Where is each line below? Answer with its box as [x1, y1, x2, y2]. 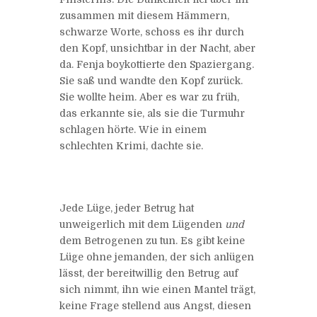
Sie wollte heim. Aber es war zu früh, [59, 91, 239, 103]
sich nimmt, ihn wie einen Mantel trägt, [59, 283, 255, 295]
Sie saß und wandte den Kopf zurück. [59, 74, 243, 86]
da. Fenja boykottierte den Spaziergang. [59, 58, 254, 70]
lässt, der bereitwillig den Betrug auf [59, 267, 238, 279]
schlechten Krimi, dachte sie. [59, 139, 203, 151]
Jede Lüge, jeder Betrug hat [59, 202, 194, 214]
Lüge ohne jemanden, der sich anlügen [59, 250, 254, 263]
